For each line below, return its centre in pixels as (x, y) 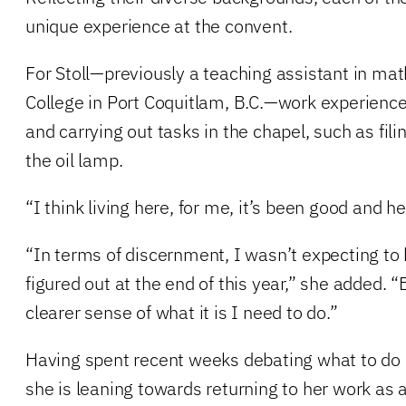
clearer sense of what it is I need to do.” (182, 312)
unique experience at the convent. (159, 25)
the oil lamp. (74, 159)
